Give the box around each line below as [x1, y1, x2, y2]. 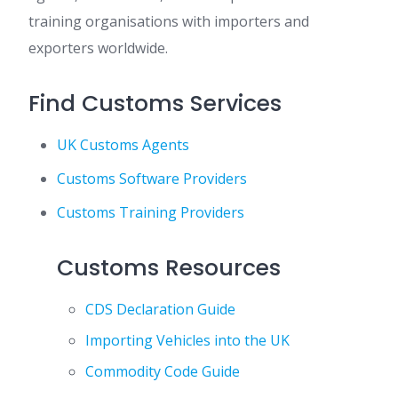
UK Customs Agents [57, 135, 189, 155]
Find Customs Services [28, 88, 282, 120]
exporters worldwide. [28, 38, 168, 59]
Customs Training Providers [57, 203, 244, 223]
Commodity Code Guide [85, 362, 240, 382]
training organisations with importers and [28, 12, 309, 32]
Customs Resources [57, 252, 281, 284]
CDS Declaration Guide [85, 299, 235, 320]
